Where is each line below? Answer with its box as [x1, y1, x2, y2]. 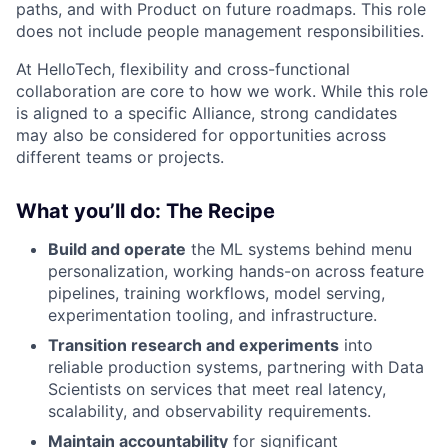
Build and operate [48, 239, 186, 259]
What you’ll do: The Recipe [16, 199, 275, 223]
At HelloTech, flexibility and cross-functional [16, 59, 350, 79]
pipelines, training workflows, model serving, [48, 283, 385, 303]
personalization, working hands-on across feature [48, 261, 424, 281]
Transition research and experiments [48, 335, 339, 355]
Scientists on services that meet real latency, [48, 379, 386, 399]
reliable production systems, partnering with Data [48, 357, 424, 377]
